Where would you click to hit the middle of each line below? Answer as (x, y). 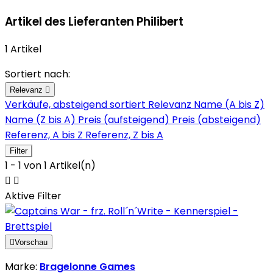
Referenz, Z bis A (124, 135)
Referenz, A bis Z (45, 135)
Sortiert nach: (37, 74)
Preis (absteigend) (216, 120)
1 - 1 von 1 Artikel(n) (50, 166)
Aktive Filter (33, 196)
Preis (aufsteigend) (125, 120)
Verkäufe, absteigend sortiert (76, 105)
